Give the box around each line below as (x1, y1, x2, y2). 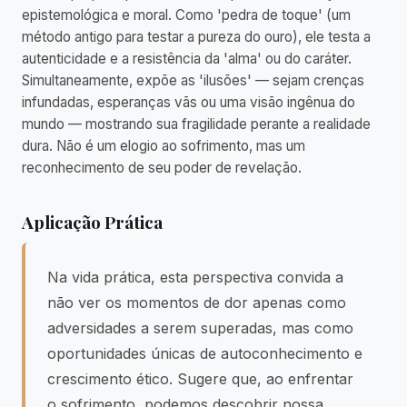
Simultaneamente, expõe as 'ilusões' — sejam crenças (22, 72, 364, 89)
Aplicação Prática (22, 210, 163, 233)
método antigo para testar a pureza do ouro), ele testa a (22, 28, 371, 45)
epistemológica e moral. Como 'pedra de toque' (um (22, 6, 351, 24)
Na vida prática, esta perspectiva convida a (47, 268, 343, 286)
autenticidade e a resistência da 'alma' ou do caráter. (22, 50, 352, 67)
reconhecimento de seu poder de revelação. (22, 159, 302, 176)
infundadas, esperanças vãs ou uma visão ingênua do (22, 94, 355, 111)
